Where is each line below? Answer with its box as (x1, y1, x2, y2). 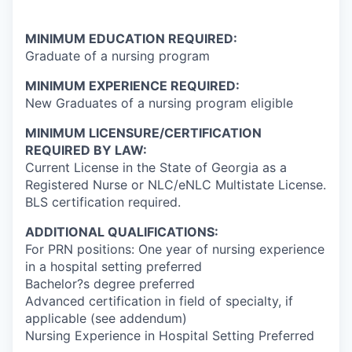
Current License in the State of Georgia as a (25, 159, 287, 175)
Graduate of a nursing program (25, 47, 210, 64)
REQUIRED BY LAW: (25, 141, 147, 158)
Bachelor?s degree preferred (25, 275, 195, 291)
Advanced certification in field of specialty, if (25, 292, 293, 309)
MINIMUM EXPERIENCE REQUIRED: (25, 77, 240, 93)
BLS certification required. (25, 193, 181, 210)
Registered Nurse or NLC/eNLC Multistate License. (25, 176, 326, 192)
